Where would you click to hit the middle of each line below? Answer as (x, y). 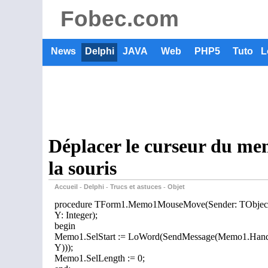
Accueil (66, 187)
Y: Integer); (76, 215)
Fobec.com (120, 19)
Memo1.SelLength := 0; (100, 258)
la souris (83, 168)
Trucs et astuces (136, 187)
